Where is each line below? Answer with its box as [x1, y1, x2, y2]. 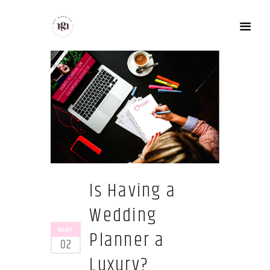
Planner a [89, 225, 165, 256]
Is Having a [89, 176, 177, 206]
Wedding [89, 201, 157, 231]
